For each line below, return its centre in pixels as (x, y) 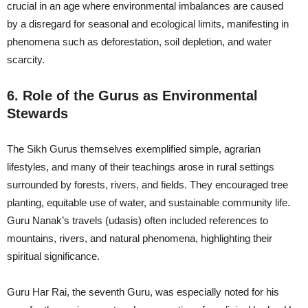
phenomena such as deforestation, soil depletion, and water (139, 41)
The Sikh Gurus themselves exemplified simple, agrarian (134, 148)
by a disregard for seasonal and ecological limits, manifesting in (148, 23)
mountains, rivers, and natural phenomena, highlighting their (140, 238)
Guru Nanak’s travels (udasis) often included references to (137, 220)
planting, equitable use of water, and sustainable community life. (148, 202)
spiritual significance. (53, 256)
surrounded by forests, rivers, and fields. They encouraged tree (147, 184)
